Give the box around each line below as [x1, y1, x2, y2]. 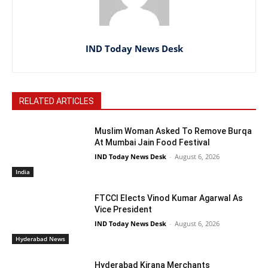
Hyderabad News [16, 234, 65, 243]
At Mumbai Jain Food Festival [95, 138, 211, 148]
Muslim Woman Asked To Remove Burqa [95, 126, 252, 136]
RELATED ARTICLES [19, 96, 94, 106]
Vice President [95, 205, 153, 215]
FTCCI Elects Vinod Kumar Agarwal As [95, 193, 243, 203]
